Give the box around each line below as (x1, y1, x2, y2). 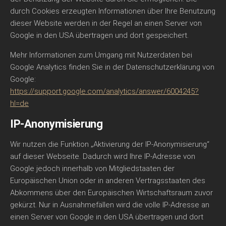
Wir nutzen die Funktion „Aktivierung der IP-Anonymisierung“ (10, 140, 209, 149)
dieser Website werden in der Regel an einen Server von (10, 19, 202, 28)
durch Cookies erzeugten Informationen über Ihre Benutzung (10, 7, 215, 16)
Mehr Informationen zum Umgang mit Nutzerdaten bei (10, 50, 192, 60)
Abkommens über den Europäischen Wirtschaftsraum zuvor (10, 188, 213, 197)
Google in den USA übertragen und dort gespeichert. (10, 31, 189, 40)
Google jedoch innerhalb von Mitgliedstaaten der (10, 164, 175, 173)
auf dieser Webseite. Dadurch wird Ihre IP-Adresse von (10, 152, 195, 161)
